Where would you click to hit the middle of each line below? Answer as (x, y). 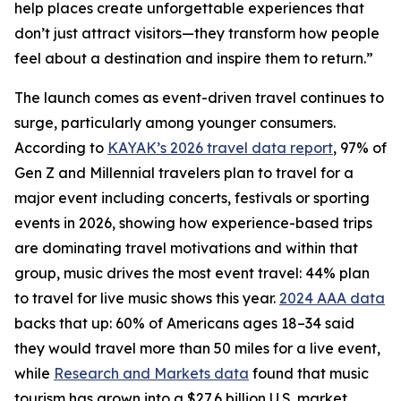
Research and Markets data (151, 373)
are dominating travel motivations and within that (186, 248)
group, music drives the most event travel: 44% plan (192, 273)
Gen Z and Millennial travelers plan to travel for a (184, 173)
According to (61, 148)
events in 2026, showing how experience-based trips (193, 223)
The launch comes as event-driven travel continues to (199, 98)
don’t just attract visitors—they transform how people (197, 33)
